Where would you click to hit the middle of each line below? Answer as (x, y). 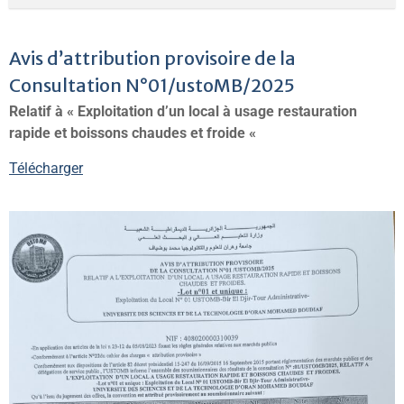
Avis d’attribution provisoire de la (152, 58)
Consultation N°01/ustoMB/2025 (152, 85)
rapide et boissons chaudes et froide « (134, 133)
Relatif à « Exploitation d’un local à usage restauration (183, 111)
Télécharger (46, 168)
